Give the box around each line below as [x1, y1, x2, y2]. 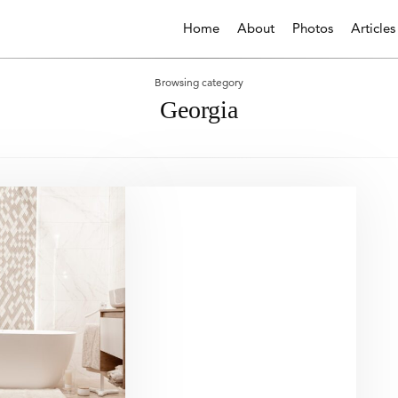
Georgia [160, 96, 238, 123]
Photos [292, 20, 333, 36]
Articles [351, 20, 395, 36]
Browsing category [155, 76, 243, 89]
